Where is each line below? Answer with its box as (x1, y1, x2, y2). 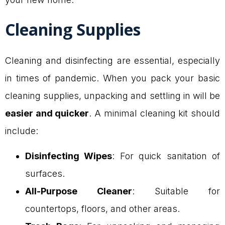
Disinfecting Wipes (25, 150, 113, 161)
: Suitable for (132, 185, 220, 196)
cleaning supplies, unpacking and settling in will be (5, 90, 220, 101)
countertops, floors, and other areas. (25, 203, 180, 214)
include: (5, 126, 38, 137)
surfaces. (25, 168, 65, 179)
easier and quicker (5, 108, 89, 119)
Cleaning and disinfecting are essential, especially (5, 55, 220, 66)
